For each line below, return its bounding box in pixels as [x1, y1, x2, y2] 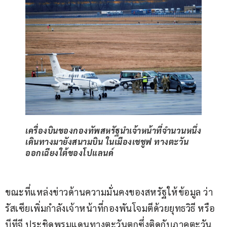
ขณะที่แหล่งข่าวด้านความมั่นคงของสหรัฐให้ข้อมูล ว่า [5, 186, 213, 198]
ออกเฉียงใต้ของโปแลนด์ [25, 147, 113, 159]
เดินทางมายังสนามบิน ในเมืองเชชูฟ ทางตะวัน [25, 136, 189, 147]
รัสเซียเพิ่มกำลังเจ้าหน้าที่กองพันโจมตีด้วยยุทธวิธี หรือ [5, 202, 217, 214]
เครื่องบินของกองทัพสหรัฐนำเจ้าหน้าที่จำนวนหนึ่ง [25, 125, 201, 136]
